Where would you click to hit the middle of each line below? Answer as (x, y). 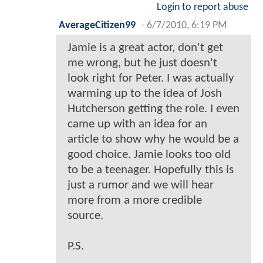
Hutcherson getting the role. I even (154, 109)
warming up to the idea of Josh (145, 93)
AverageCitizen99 (97, 25)
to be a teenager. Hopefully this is (151, 170)
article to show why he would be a (153, 139)
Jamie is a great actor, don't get (145, 48)
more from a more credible (135, 200)
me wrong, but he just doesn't (142, 63)
